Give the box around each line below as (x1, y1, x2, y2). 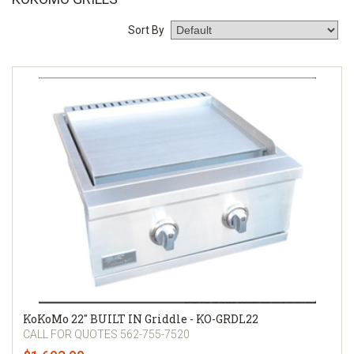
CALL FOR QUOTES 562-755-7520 (23, 327, 190, 341)
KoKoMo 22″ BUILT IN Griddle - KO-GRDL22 (23, 311, 258, 326)
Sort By (128, 24, 167, 37)
